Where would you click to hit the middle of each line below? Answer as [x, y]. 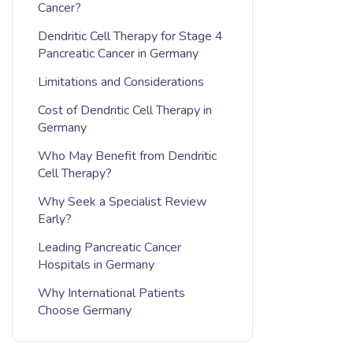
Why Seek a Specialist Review [122, 202]
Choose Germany [85, 310]
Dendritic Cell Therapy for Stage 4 [130, 36]
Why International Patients [111, 293]
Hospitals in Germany [96, 265]
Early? [55, 219]
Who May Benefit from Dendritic [127, 156]
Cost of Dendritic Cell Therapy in [125, 110]
